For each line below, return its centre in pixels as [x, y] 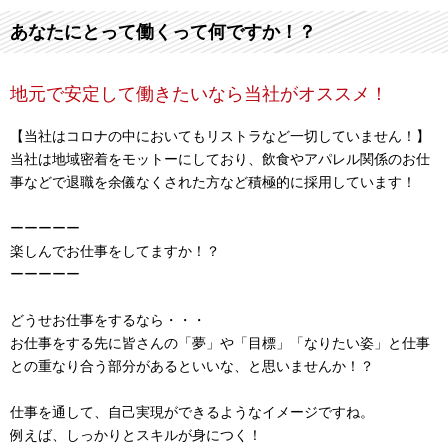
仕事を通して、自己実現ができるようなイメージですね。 [192, 412]
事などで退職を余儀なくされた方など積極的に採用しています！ [213, 182]
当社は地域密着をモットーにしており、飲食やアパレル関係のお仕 [220, 159]
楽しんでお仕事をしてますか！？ [115, 251]
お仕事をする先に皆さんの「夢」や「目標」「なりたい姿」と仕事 [220, 343]
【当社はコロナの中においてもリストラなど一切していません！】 [220, 136]
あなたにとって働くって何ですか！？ [163, 32]
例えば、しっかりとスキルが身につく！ [136, 435]
